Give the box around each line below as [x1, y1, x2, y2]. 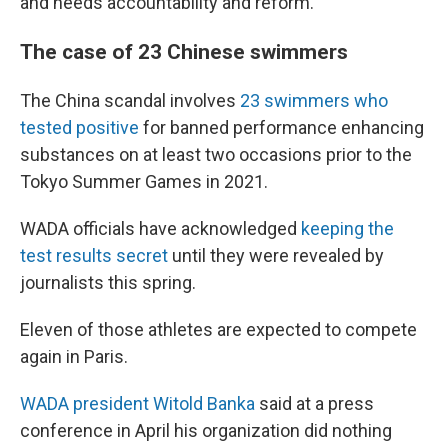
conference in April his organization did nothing [20, 420, 392, 441]
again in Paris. [20, 346, 128, 367]
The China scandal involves [20, 90, 240, 111]
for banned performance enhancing [139, 117, 424, 138]
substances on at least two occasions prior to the [20, 144, 412, 165]
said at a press [255, 393, 374, 414]
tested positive [20, 117, 139, 138]
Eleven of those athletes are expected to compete [20, 319, 417, 340]
